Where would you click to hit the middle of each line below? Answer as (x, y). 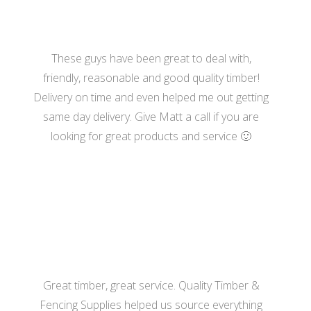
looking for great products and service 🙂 (151, 136)
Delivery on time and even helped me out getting (151, 97)
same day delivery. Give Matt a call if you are (151, 116)
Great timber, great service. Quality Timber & (151, 285)
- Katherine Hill (151, 177)
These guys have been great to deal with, (151, 58)
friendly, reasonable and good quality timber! (151, 77)
